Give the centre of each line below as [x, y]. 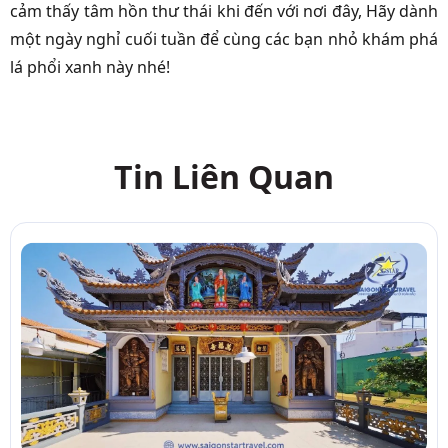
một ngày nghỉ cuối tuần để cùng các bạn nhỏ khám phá [224, 38]
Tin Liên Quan [224, 176]
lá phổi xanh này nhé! [90, 66]
